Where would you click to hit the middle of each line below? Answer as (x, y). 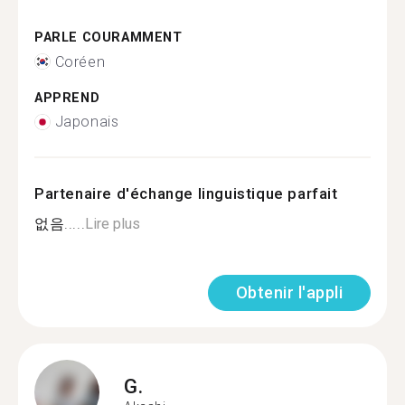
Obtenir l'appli (289, 292)
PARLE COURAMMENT (108, 38)
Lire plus (113, 224)
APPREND (67, 98)
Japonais (87, 122)
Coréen (80, 61)
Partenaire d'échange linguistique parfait (186, 193)
